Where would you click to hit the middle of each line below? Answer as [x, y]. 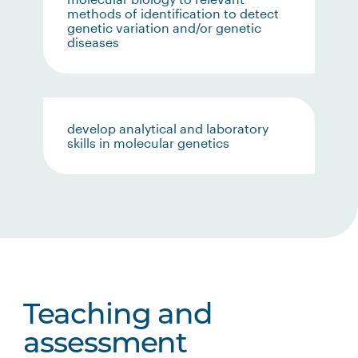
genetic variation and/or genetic [165, 28]
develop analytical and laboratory [168, 128]
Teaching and [118, 316]
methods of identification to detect [173, 13]
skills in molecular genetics [149, 143]
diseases [93, 42]
